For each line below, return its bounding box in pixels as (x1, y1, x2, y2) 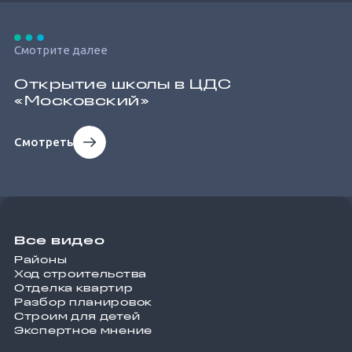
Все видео (14, 235, 105, 248)
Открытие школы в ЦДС (14, 78, 232, 93)
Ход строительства (14, 269, 147, 280)
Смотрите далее (14, 43, 108, 57)
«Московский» (14, 94, 150, 110)
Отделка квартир (14, 284, 134, 295)
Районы (14, 255, 68, 266)
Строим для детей (14, 312, 141, 323)
